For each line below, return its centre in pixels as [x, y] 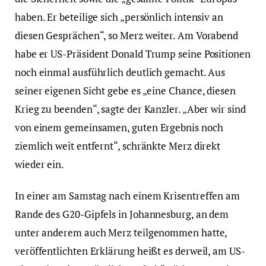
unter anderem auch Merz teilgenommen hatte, [121, 233]
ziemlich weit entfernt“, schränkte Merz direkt [118, 146]
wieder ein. [40, 164]
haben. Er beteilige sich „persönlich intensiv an [119, 17]
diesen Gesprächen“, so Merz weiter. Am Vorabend [127, 36]
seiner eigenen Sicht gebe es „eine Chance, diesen [125, 91]
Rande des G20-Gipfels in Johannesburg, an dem [122, 214]
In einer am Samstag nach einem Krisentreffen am [128, 196]
